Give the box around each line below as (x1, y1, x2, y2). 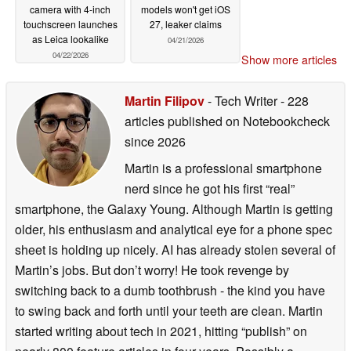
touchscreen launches (23, 16, 118, 31)
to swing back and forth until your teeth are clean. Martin (15, 302, 323, 320)
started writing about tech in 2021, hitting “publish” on (15, 322, 307, 341)
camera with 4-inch (30, 2, 110, 16)
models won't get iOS (140, 2, 230, 16)
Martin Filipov (125, 92, 204, 110)
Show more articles (241, 52, 337, 68)
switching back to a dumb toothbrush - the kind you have (15, 281, 325, 300)
